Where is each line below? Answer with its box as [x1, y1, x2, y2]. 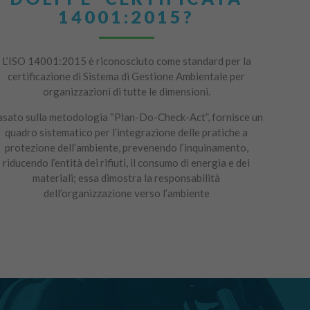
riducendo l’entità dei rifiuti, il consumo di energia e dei [3, 156, 250, 170]
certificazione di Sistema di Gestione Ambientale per [8, 70, 246, 83]
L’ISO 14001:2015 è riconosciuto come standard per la [1, 55, 251, 68]
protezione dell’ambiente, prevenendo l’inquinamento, [4, 141, 248, 154]
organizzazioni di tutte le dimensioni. [42, 85, 210, 98]
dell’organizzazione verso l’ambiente [43, 187, 210, 200]
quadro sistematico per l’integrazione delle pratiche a [5, 126, 248, 139]
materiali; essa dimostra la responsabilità [33, 172, 221, 185]
